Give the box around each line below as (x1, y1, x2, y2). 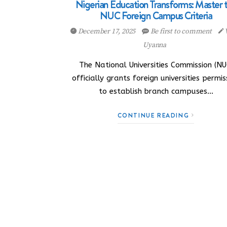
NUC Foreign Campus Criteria (99, 9, 212, 23)
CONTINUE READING (117, 111, 192, 120)
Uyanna (143, 41, 166, 50)
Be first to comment (148, 27, 213, 36)
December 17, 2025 (76, 27, 137, 36)
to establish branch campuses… (98, 87, 213, 96)
